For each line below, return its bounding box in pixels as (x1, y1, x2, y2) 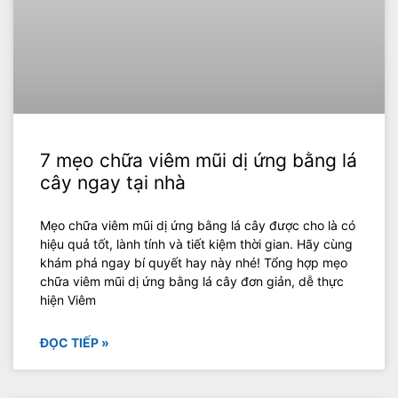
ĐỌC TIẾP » (40, 335, 109, 351)
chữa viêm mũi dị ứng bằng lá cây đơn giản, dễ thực (40, 274, 344, 290)
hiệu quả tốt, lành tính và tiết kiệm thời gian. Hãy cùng (40, 236, 353, 252)
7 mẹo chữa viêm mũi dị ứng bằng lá (40, 149, 357, 172)
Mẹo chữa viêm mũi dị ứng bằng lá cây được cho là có (40, 218, 355, 234)
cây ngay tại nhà (40, 171, 186, 195)
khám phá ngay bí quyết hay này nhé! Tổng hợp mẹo (40, 255, 347, 271)
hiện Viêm (40, 292, 96, 308)
